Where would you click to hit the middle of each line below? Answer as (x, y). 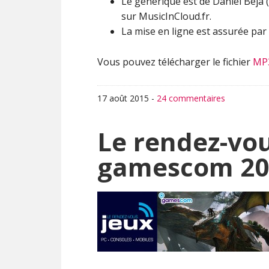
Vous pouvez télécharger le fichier (175, 62)
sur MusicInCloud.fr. (166, 16)
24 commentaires (191, 98)
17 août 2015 (123, 98)
